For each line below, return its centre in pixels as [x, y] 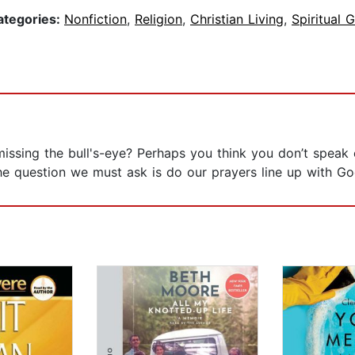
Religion [158, 19]
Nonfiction [95, 19]
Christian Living [237, 19]
